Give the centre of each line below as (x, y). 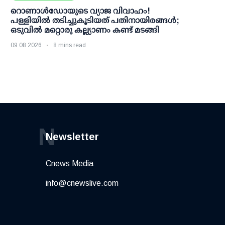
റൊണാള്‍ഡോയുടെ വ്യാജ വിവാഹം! (80, 11)
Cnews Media (70, 164)
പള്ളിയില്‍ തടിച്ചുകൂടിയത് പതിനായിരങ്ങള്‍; (95, 21)
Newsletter (72, 137)
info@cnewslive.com (82, 183)
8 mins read (70, 45)
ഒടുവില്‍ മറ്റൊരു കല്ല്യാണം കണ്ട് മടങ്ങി (85, 30)
